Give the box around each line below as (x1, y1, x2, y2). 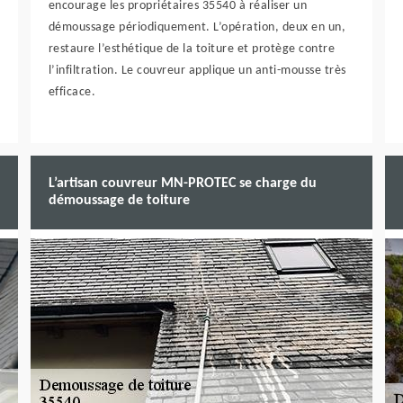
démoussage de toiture (48, 193, 190, 208)
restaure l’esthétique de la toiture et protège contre (48, 42, 336, 56)
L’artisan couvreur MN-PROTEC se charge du (48, 176, 317, 191)
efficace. (48, 85, 96, 99)
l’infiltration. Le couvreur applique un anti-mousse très (48, 64, 346, 77)
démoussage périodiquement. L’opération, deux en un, (48, 21, 346, 34)
